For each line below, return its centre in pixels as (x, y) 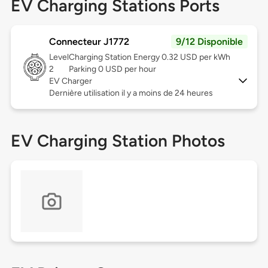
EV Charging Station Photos (118, 141)
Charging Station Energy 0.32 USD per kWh (150, 57)
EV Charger (70, 81)
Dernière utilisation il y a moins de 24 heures (131, 93)
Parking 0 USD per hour (113, 69)
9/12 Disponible (210, 42)
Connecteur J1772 (89, 42)
